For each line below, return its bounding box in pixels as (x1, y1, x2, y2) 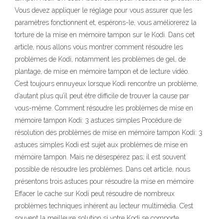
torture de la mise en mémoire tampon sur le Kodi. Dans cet (15, 31, 195, 39)
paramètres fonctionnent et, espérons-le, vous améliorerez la (15, 19, 197, 26)
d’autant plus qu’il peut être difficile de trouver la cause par (15, 92, 189, 100)
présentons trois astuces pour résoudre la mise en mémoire (15, 177, 194, 185)
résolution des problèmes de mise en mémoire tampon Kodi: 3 (15, 129, 202, 136)
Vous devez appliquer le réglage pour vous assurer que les (15, 6, 192, 14)
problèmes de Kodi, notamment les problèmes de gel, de (15, 55, 186, 63)
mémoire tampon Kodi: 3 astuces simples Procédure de (15, 116, 181, 124)
